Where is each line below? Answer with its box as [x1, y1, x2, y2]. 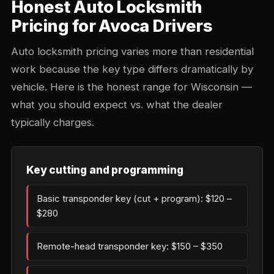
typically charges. [11, 116, 94, 128]
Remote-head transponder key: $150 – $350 [37, 240, 223, 252]
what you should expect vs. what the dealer [11, 98, 223, 111]
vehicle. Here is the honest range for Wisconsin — [11, 81, 252, 93]
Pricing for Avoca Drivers [11, 16, 213, 36]
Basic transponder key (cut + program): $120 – [37, 193, 232, 204]
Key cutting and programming [26, 163, 183, 176]
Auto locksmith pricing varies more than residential [11, 45, 254, 57]
